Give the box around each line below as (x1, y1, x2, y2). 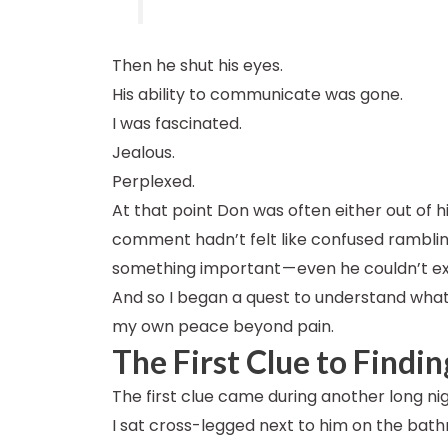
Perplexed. (112, 169, 195, 193)
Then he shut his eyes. (112, 53, 283, 77)
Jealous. (112, 140, 175, 164)
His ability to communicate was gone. (112, 82, 403, 106)
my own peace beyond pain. (112, 314, 334, 338)
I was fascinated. (112, 111, 242, 135)
